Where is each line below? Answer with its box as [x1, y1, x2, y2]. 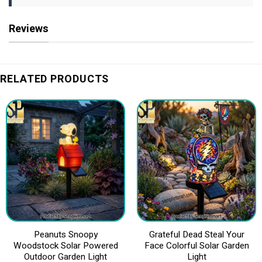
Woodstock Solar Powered [13, 239, 118, 253]
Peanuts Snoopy [33, 228, 98, 242]
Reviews [9, 20, 49, 37]
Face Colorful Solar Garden [144, 239, 249, 253]
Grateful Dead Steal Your [149, 228, 244, 242]
